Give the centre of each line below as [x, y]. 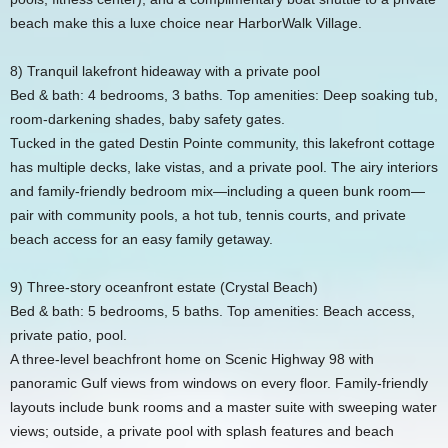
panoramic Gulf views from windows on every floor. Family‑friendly [219, 382]
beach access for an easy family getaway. [141, 238]
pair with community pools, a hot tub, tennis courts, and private [208, 214]
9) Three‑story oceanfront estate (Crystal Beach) [164, 286]
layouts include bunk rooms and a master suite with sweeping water [223, 406]
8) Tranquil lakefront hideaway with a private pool [165, 70]
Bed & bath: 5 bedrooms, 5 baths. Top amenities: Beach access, [212, 310]
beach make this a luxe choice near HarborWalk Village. [186, 22]
